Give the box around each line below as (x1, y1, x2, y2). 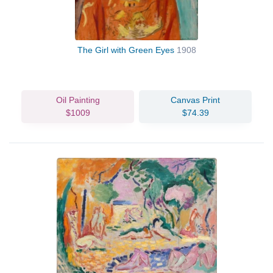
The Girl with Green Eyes (77, 44, 177, 55)
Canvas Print (171, 94, 220, 105)
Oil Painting (55, 94, 100, 105)
